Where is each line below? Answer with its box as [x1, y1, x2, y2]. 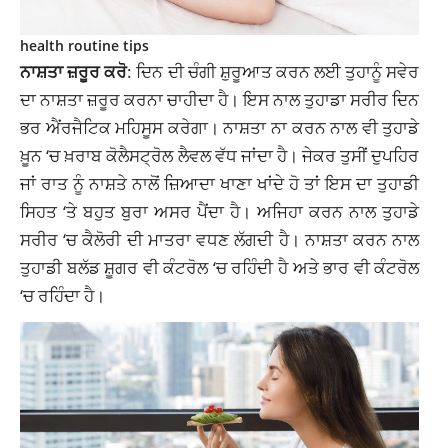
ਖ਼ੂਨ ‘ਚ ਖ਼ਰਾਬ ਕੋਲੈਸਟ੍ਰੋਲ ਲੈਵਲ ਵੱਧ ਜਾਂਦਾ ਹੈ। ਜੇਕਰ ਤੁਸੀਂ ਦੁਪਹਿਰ [20, 142, 420, 167]
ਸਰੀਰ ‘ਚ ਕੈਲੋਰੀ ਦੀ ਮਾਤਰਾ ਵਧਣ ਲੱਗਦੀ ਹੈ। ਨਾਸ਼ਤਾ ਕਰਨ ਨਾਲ [20, 226, 420, 251]
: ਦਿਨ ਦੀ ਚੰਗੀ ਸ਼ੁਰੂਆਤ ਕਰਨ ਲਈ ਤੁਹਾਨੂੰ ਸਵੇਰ [127, 58, 420, 83]
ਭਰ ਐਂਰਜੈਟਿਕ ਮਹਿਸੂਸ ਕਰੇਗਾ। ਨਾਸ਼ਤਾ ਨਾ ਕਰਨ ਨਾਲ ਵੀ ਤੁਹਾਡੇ [20, 114, 420, 139]
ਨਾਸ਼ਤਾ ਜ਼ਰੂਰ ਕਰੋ [20, 58, 128, 83]
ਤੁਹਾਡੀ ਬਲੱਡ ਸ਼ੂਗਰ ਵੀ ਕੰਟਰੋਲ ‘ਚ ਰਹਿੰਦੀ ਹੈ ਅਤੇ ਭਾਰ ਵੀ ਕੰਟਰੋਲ [20, 254, 420, 279]
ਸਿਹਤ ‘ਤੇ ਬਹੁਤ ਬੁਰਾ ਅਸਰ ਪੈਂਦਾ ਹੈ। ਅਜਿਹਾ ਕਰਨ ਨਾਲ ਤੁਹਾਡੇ [20, 198, 420, 223]
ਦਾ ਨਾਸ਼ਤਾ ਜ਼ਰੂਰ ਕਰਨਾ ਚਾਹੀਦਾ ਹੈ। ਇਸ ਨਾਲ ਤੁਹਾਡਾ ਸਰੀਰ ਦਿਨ [20, 86, 420, 111]
